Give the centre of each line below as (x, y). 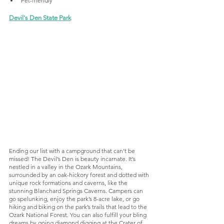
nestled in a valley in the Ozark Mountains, (66, 166)
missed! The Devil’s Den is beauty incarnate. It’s (73, 158)
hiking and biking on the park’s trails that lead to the (79, 206)
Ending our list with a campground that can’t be (73, 150)
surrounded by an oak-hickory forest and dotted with (80, 174)
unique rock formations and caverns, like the (69, 182)
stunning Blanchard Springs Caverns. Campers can (77, 190)
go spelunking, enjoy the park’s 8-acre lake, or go (75, 198)
